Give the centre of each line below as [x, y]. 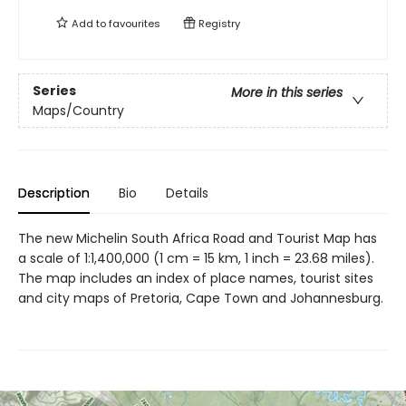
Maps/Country [78, 110]
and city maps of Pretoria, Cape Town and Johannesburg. [201, 299]
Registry [218, 24]
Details [187, 193]
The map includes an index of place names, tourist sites [196, 279]
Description [54, 193]
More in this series [287, 92]
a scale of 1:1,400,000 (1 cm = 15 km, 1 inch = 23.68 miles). [196, 259]
